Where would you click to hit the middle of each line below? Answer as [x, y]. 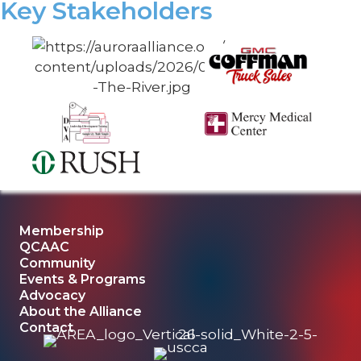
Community [57, 263]
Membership [62, 231]
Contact [46, 328]
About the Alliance [81, 312]
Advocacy [52, 296]
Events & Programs [83, 280]
